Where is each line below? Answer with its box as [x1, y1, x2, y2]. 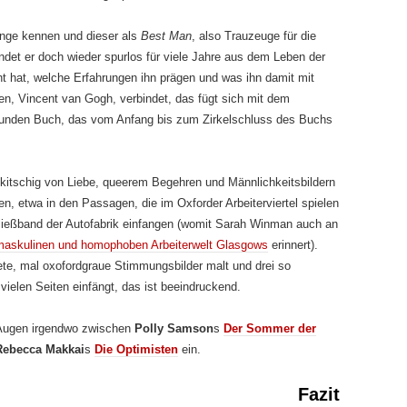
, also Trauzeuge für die [192, 29, 316, 43]
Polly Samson [134, 322, 213, 335]
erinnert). [268, 238, 318, 252]
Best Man [141, 29, 192, 43]
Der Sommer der [223, 322, 316, 335]
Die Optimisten [94, 342, 178, 356]
